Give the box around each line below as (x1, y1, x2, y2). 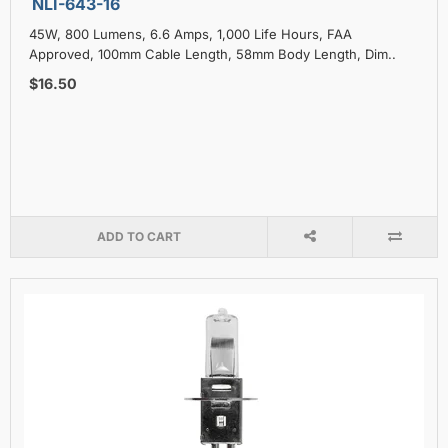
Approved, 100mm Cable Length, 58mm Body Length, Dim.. (29, 45, 396, 62)
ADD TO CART (96, 228, 181, 244)
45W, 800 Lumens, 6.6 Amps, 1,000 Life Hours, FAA (29, 25, 352, 42)
